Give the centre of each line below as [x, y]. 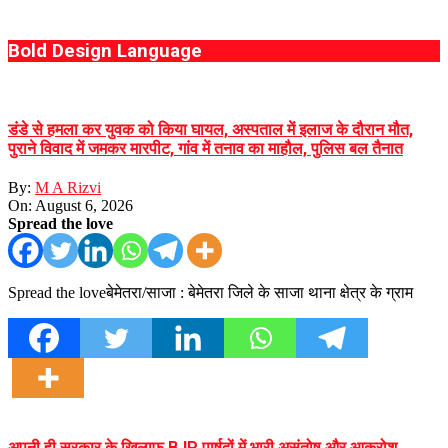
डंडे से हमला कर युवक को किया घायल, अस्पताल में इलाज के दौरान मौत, [210, 130]
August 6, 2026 [84, 206]
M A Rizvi [68, 188]
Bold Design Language [105, 51]
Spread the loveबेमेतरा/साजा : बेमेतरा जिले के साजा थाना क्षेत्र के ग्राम [210, 293]
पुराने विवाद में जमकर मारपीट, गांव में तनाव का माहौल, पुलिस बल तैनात [205, 149]
